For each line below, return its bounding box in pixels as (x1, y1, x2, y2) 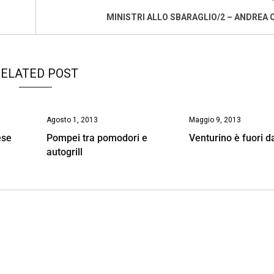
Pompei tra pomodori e (46, 131, 147, 144)
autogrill (46, 146, 83, 158)
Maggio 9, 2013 (189, 115, 242, 124)
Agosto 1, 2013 (46, 115, 98, 124)
